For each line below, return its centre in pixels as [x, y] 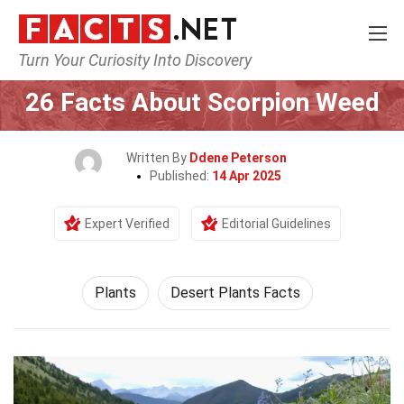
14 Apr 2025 [247, 176]
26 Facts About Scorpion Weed [202, 102]
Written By [158, 158]
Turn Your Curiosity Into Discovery [135, 60]
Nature [200, 69]
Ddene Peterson [238, 158]
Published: [181, 176]
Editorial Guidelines [276, 224]
